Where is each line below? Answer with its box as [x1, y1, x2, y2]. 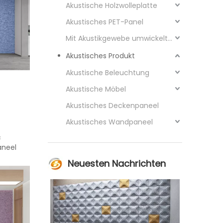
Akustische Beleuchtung [66, 68, 149, 78]
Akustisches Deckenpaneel [66, 101, 159, 111]
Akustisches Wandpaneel [66, 117, 153, 127]
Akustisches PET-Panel [66, 17, 143, 27]
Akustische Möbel [66, 84, 126, 94]
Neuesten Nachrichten [68, 157, 166, 170]
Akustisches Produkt [66, 51, 135, 61]
